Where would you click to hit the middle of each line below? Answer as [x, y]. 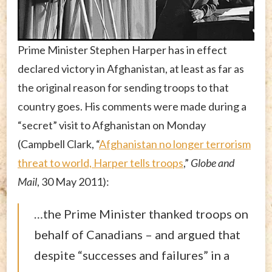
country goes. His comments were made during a [132, 106]
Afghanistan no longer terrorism [175, 144]
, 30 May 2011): [73, 181]
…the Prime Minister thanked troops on [141, 213]
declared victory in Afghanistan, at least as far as [131, 68]
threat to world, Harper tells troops [100, 162]
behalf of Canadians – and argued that [137, 234]
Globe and [212, 162]
